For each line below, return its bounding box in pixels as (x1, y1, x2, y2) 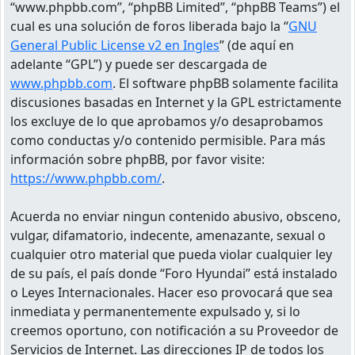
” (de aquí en (219, 36, 294, 54)
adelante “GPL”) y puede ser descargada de (10, 55, 267, 73)
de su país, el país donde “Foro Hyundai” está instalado (10, 264, 338, 282)
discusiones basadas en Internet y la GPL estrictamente (10, 93, 342, 111)
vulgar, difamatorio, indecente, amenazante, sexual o (10, 226, 326, 244)
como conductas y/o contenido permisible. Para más (10, 131, 326, 149)
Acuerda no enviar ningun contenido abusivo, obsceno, (10, 207, 341, 225)
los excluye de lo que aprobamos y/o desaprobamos (10, 112, 323, 130)
